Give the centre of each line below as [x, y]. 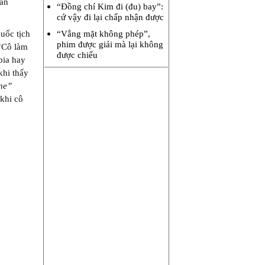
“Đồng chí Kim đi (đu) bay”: [110, 7]
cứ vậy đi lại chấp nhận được [110, 17]
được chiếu [77, 55]
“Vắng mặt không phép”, [104, 34]
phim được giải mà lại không [110, 44]
